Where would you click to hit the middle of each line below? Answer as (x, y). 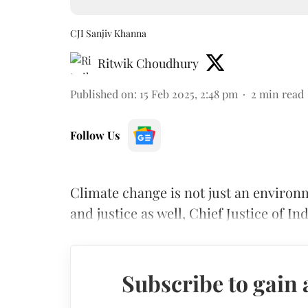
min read (282, 94)
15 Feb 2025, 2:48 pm (189, 94)
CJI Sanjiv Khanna (108, 33)
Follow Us (95, 135)
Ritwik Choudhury (148, 63)
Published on (102, 94)
